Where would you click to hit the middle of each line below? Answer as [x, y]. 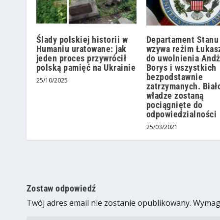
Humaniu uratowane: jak [81, 49]
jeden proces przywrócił [81, 58]
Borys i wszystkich [181, 67]
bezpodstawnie [175, 77]
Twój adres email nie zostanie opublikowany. [109, 203]
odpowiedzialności [181, 114]
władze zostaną [175, 95]
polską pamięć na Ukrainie [86, 67]
